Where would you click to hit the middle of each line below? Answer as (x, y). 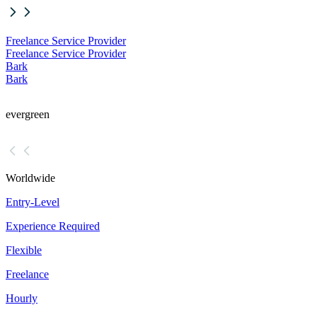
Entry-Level (33, 202)
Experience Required (53, 226)
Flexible (24, 250)
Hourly (22, 299)
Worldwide (30, 178)
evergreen (28, 115)
